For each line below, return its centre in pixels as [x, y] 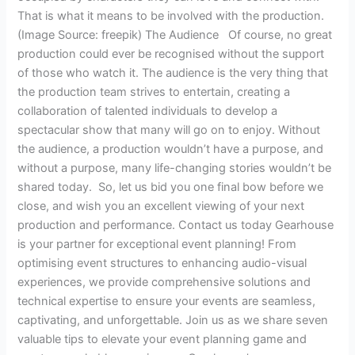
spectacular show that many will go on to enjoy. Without [169, 130]
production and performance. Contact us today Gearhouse [176, 225]
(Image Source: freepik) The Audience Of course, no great [175, 35]
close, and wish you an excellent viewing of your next [161, 206]
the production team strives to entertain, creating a [154, 92]
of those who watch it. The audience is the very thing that [173, 73]
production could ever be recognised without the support [171, 54]
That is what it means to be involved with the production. [171, 16]
